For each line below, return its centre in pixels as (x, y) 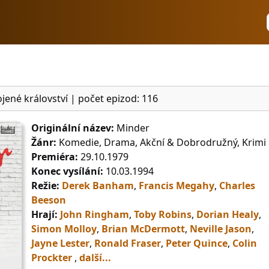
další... (95, 258)
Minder (132, 128)
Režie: (45, 186)
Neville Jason (221, 229)
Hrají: (44, 215)
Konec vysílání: (67, 171)
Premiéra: (55, 157)
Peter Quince (197, 243)
